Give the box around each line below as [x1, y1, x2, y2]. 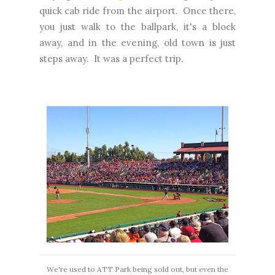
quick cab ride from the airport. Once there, [39, 5, 236, 17]
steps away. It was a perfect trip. [39, 53, 184, 65]
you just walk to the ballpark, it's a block [39, 21, 236, 33]
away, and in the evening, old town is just [39, 37, 236, 49]
